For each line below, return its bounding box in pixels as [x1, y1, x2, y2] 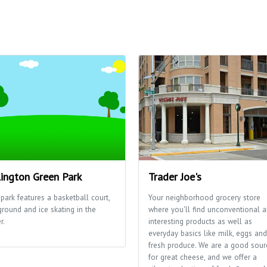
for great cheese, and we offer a [148, 252, 257, 262]
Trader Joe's [148, 169, 201, 184]
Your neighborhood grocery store [148, 192, 260, 203]
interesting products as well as [148, 216, 252, 226]
